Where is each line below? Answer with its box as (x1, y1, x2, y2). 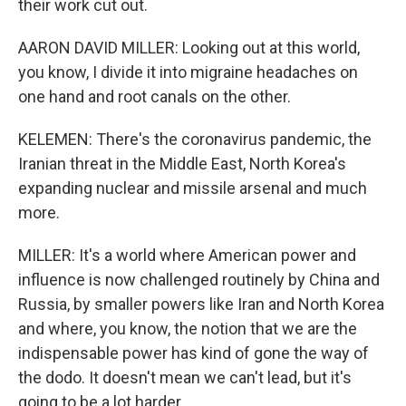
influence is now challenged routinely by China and (18, 270, 380, 289)
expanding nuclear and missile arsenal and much (18, 179, 367, 198)
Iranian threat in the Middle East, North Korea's (18, 154, 346, 173)
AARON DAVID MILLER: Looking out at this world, (18, 38, 360, 57)
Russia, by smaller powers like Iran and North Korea (18, 295, 384, 314)
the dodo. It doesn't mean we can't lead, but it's (18, 368, 352, 387)
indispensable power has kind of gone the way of (18, 343, 369, 362)
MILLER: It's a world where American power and (18, 246, 356, 265)
